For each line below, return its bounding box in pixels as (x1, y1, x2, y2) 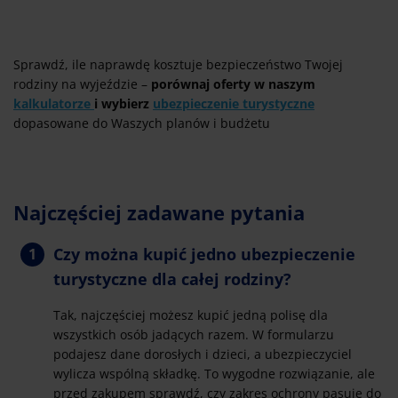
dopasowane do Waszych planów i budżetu (13, 115, 270, 132)
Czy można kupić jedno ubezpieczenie (53, 243, 355, 266)
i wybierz (94, 95, 153, 113)
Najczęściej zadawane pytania (13, 199, 305, 227)
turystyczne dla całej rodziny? (53, 268, 291, 291)
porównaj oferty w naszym (147, 76, 315, 93)
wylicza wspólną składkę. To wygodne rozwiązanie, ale (53, 365, 375, 383)
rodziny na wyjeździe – (13, 76, 147, 93)
